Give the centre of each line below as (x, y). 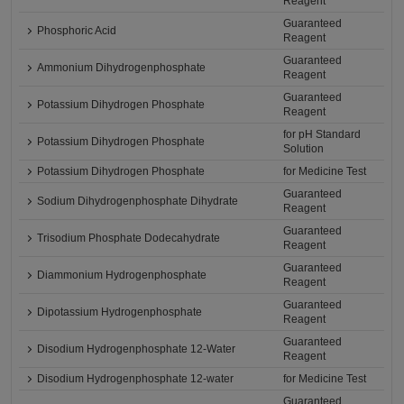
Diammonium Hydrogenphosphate (122, 275)
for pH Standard (322, 135)
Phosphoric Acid (77, 31)
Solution (304, 149)
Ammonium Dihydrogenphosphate (122, 68)
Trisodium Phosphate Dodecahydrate (129, 239)
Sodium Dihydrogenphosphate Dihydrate (138, 202)
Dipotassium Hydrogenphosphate (120, 312)
